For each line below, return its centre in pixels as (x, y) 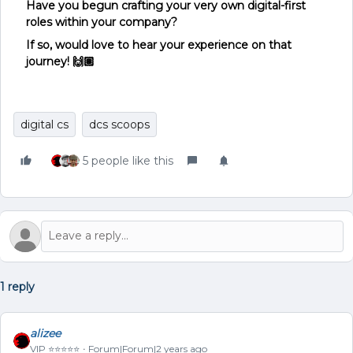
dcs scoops (119, 124)
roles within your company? (102, 22)
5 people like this (128, 160)
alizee (45, 333)
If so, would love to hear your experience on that (159, 45)
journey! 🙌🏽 (60, 61)
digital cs (45, 124)
